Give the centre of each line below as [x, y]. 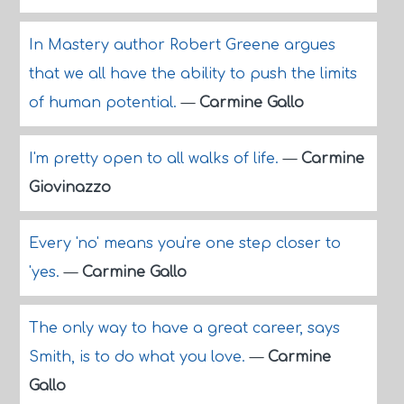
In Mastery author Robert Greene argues [182, 45]
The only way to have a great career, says [184, 328]
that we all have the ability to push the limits [193, 74]
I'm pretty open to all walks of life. [156, 159]
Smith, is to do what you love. [139, 357]
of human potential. [105, 103]
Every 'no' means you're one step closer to [184, 243]
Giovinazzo [69, 188]
